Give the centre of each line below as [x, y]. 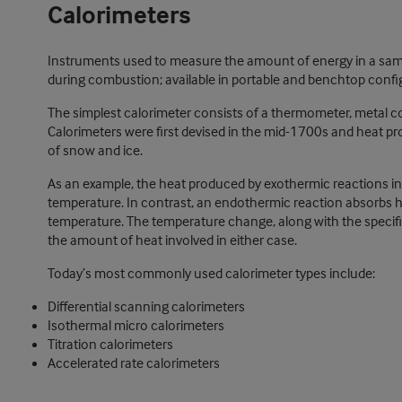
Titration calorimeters [110, 344]
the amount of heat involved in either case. [172, 240]
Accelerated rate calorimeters [133, 363]
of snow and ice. [95, 150]
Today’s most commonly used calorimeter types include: [211, 273]
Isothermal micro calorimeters [135, 325]
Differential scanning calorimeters [146, 306]
